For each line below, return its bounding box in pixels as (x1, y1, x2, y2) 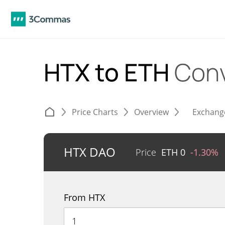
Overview (134, 106, 169, 118)
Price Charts (72, 106, 118, 118)
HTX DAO (64, 144, 116, 160)
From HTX (64, 191, 105, 203)
